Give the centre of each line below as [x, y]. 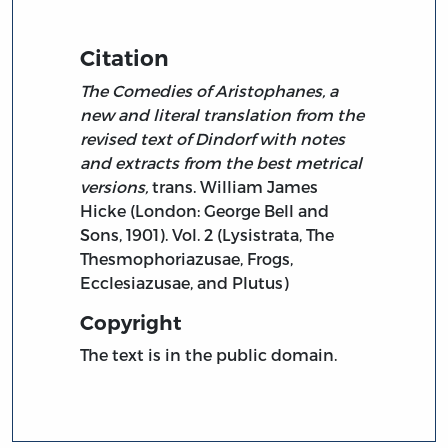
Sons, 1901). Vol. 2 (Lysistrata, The [207, 234]
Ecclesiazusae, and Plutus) [185, 282]
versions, [114, 186]
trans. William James [233, 186]
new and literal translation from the [222, 114]
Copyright [131, 322]
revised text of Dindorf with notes [213, 138]
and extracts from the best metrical [221, 162]
